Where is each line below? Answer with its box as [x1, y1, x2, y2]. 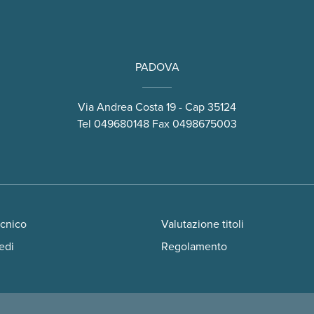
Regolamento [161, 240, 227, 254]
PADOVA [135, 60, 179, 75]
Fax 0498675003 [149, 117, 237, 132]
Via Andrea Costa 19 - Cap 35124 [78, 100, 236, 115]
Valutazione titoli [161, 217, 244, 232]
